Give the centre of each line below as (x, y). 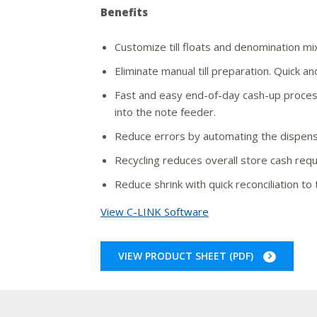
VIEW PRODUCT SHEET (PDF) (187, 256)
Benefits (124, 12)
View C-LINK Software (154, 212)
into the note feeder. (165, 112)
